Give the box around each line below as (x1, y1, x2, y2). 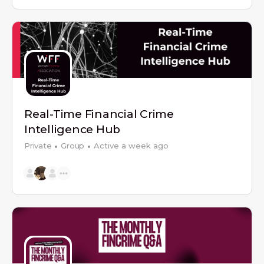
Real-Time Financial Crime (24, 107, 174, 121)
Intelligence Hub (24, 123, 121, 136)
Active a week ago (94, 141, 169, 150)
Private (24, 141, 52, 150)
